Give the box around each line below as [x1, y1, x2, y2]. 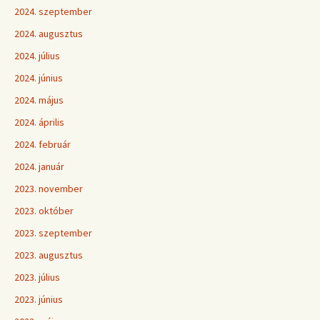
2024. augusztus [14, 27, 83, 40]
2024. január [14, 160, 64, 173]
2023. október [14, 204, 74, 217]
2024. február [14, 138, 71, 151]
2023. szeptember [14, 226, 92, 239]
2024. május [14, 94, 64, 106]
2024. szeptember [14, 5, 92, 18]
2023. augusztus [14, 249, 83, 261]
